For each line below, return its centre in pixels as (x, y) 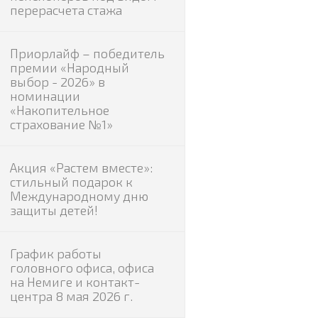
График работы (55, 253)
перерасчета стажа (66, 10)
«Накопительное (59, 110)
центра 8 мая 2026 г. (71, 296)
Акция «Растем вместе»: (81, 168)
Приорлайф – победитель (87, 53)
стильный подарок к (71, 182)
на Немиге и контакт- (75, 282)
